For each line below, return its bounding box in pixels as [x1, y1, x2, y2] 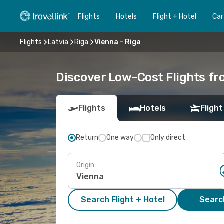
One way [106, 133, 134, 142]
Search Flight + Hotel [80, 195, 165, 204]
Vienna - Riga [94, 37, 141, 46]
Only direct [150, 133, 185, 142]
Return [76, 133, 98, 142]
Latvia [48, 37, 68, 46]
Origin [76, 160, 94, 169]
